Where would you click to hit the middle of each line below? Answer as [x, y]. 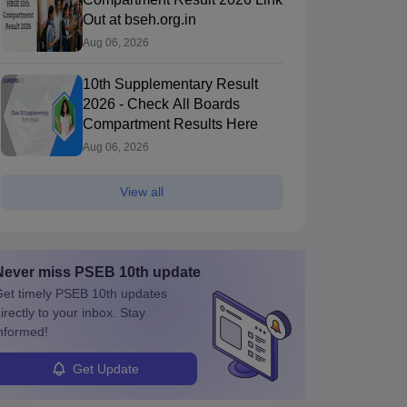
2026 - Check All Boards [161, 104]
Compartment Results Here [170, 124]
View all [142, 192]
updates [142, 294]
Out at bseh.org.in [139, 20]
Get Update [106, 368]
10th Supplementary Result [170, 84]
